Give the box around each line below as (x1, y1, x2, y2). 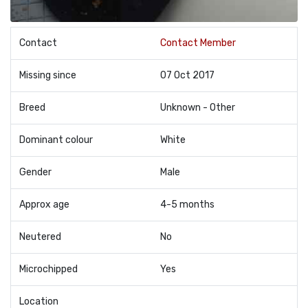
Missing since (19, 69, 76, 81)
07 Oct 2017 (160, 69, 214, 81)
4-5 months (160, 198, 214, 210)
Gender (19, 166, 52, 178)
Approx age (19, 198, 69, 210)
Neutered (19, 230, 61, 243)
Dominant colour (19, 133, 93, 146)
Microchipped (19, 263, 78, 275)
